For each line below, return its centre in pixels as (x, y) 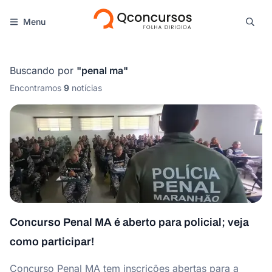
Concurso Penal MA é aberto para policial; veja (129, 222)
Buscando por (42, 70)
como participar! (52, 242)
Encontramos (36, 88)
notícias (87, 88)
